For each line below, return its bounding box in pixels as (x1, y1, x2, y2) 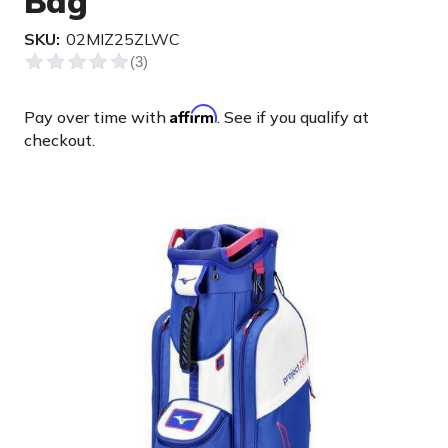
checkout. (24, 130, 95, 150)
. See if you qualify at (217, 107, 369, 127)
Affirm (170, 104, 217, 124)
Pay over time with (24, 107, 170, 127)
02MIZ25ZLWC (66, 29, 180, 49)
